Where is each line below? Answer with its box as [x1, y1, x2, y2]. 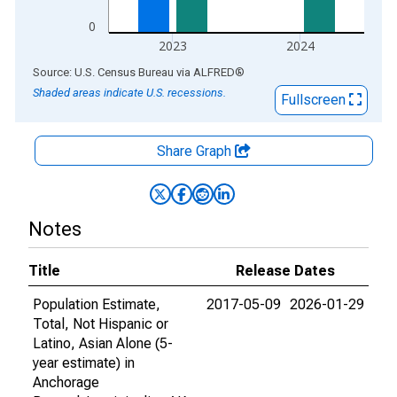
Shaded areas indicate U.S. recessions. [33, 86, 226, 99]
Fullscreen [281, 91, 349, 108]
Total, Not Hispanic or [33, 315, 168, 332]
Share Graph [157, 143, 235, 160]
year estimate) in [33, 354, 135, 371]
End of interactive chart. [15, 63, 160, 80]
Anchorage [33, 374, 99, 391]
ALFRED [193, 66, 235, 79]
